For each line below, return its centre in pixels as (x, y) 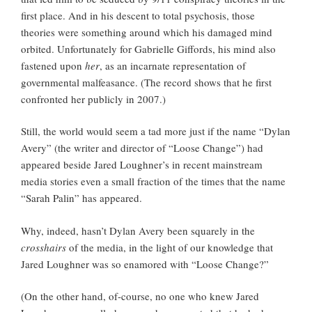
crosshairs (44, 247)
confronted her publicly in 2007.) (93, 99)
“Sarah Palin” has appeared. (81, 198)
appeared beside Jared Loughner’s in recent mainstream (142, 165)
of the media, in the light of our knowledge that (170, 247)
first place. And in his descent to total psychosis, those (138, 15)
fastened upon (53, 65)
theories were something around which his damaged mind (147, 32)
